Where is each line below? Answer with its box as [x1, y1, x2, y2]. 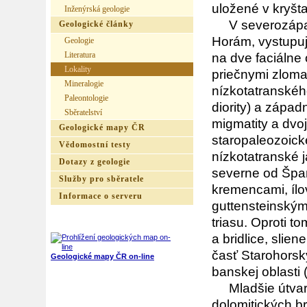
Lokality [64, 65, 91, 73]
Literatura [64, 51, 95, 59]
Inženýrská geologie [64, 5, 130, 13]
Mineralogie [64, 79, 103, 88]
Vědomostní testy [59, 140, 131, 149]
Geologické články [59, 20, 134, 29]
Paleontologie [64, 94, 108, 102]
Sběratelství [64, 108, 102, 116]
